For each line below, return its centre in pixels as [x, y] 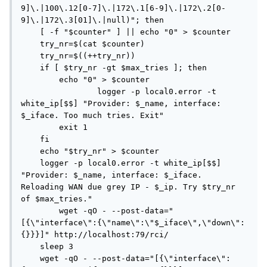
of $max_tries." [57, 199]
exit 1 [40, 128]
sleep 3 [30, 247]
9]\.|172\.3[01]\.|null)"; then [92, 20]
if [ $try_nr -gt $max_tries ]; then [30, 68]
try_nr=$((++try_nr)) [30, 56]
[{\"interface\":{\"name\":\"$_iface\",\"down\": [133, 223]
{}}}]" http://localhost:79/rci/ [95, 235]
